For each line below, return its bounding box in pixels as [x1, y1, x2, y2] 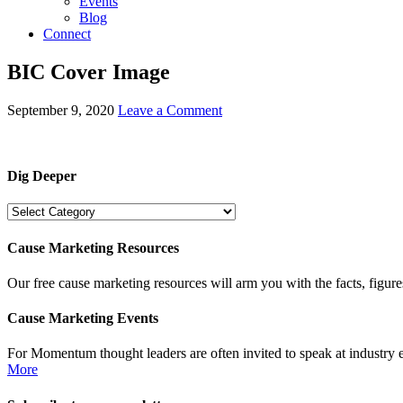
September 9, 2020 [7, 102, 114, 118]
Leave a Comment [118, 102, 222, 118]
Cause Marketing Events [7, 310, 158, 327]
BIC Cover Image [7, 59, 170, 84]
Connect [43, 26, 91, 41]
